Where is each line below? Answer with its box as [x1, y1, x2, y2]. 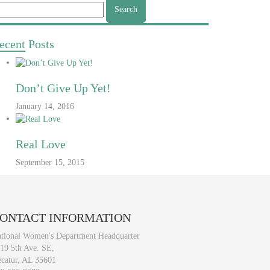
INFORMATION [46, 210, 131, 224]
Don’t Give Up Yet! [16, 81, 111, 95]
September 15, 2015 [16, 157, 84, 167]
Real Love [16, 137, 66, 151]
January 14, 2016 [16, 101, 74, 111]
